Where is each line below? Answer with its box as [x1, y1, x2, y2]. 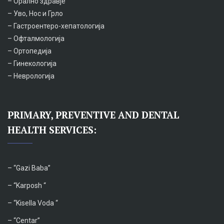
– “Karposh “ [7, 181, 46, 189]
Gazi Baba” [16, 163, 50, 172]
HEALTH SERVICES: [7, 123, 96, 136]
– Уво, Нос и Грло [7, 9, 63, 17]
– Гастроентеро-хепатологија [7, 21, 104, 30]
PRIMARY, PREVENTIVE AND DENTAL [7, 108, 179, 121]
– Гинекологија [7, 59, 56, 67]
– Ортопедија [7, 46, 51, 55]
